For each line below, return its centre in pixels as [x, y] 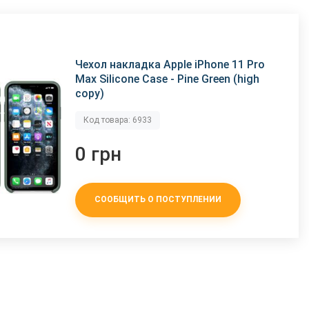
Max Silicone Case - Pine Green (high [168, 79]
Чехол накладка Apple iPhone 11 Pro [170, 64]
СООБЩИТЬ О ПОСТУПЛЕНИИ [158, 200]
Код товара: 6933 [118, 120]
